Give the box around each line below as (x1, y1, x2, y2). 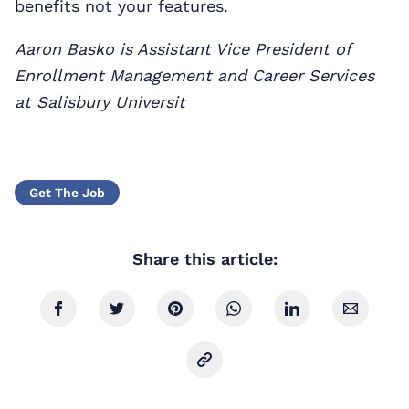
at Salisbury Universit (15, 91, 185, 111)
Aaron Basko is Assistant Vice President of (15, 38, 351, 58)
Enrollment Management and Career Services (15, 65, 374, 85)
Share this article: (131, 248, 278, 268)
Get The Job (29, 184, 105, 200)
